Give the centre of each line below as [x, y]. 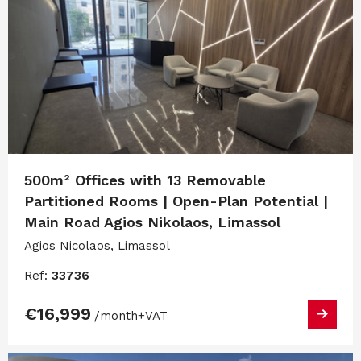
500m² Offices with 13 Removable [145, 180]
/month [116, 315]
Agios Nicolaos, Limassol [97, 245]
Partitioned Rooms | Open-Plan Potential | [176, 201]
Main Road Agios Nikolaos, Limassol [152, 222]
